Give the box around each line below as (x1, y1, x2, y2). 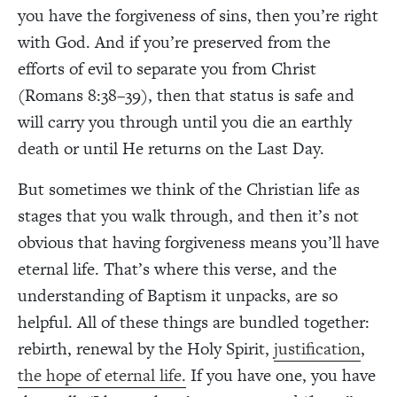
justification (274, 336, 361, 361)
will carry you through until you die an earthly (18, 109, 352, 134)
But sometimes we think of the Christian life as (18, 176, 360, 201)
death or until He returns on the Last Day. (18, 136, 324, 160)
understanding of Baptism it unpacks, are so (18, 283, 338, 307)
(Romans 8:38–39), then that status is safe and (18, 82, 354, 107)
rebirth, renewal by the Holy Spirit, (18, 336, 274, 361)
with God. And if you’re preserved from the (18, 29, 331, 54)
